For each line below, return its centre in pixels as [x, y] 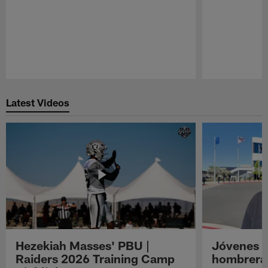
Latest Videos [38, 103]
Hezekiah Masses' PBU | [83, 245]
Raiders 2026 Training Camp [95, 258]
